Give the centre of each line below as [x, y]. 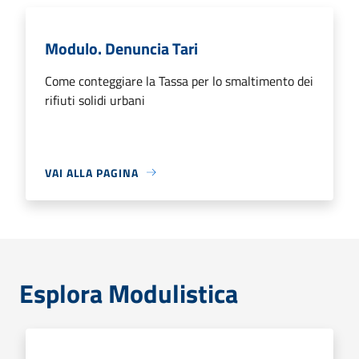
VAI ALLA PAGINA [92, 172]
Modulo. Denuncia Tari [121, 48]
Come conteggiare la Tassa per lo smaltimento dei [179, 81]
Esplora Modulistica [129, 293]
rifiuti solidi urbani [95, 100]
